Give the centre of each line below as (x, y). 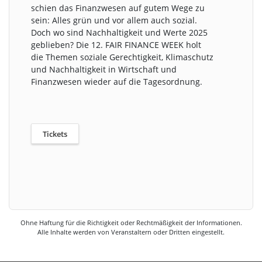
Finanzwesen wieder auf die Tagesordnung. (117, 82)
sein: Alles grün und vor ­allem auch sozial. (114, 20)
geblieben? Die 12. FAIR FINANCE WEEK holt (116, 45)
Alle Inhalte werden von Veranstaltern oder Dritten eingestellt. (131, 232)
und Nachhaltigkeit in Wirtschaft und (104, 70)
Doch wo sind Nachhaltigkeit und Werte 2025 (120, 33)
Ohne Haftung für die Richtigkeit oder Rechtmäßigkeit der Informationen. (131, 222)
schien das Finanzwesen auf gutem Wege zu (118, 8)
